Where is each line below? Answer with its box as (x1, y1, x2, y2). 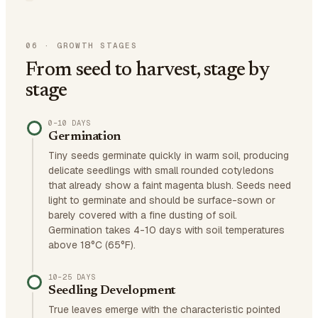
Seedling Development (48, 285, 176, 297)
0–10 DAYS (48, 118, 91, 128)
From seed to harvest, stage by (26, 60, 269, 80)
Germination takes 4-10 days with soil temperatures (48, 224, 285, 236)
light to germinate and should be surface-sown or (48, 194, 275, 207)
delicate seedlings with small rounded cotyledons (48, 164, 274, 177)
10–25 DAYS (48, 272, 96, 282)
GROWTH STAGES (56, 40, 138, 50)
